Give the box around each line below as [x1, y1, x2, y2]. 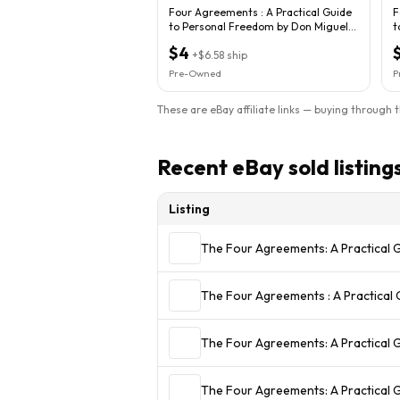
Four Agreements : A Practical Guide [169, 4, 352, 19]
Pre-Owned [169, 66, 221, 79]
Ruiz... [169, 33, 198, 47]
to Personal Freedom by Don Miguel [169, 19, 348, 33]
